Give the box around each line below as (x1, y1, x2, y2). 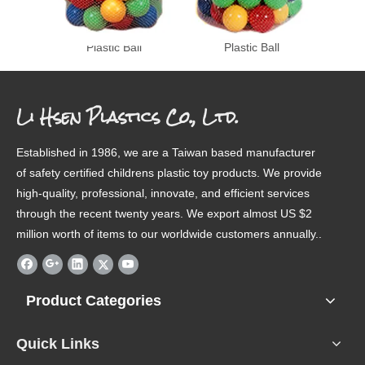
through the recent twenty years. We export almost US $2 (16, 207, 312, 221)
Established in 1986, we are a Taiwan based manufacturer (16, 146, 315, 160)
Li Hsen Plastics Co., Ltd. (16, 99, 239, 135)
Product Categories (26, 292, 161, 309)
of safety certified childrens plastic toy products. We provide (16, 166, 322, 180)
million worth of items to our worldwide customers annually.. (16, 227, 322, 241)
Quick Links (16, 335, 99, 352)
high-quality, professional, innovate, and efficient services (16, 187, 310, 200)
